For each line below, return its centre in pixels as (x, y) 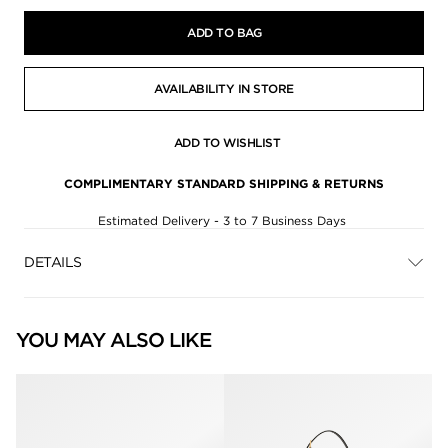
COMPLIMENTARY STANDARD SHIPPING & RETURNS (224, 183)
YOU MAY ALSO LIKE (113, 339)
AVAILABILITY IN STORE (224, 89)
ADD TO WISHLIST (227, 142)
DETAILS (53, 262)
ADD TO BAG (224, 33)
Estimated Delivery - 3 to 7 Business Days (224, 220)
